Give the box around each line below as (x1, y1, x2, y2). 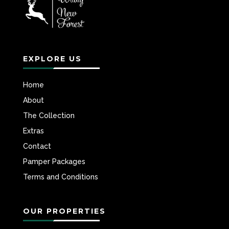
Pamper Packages (22, 157, 85, 166)
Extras (22, 126, 44, 135)
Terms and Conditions (22, 172, 98, 181)
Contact (22, 142, 51, 150)
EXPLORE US (22, 54, 82, 63)
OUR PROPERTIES (22, 207, 106, 216)
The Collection (22, 111, 75, 120)
